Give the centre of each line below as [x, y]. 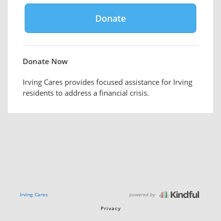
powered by [143, 194]
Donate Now [45, 61]
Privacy [110, 208]
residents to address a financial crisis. [86, 93]
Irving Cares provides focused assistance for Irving [108, 82]
